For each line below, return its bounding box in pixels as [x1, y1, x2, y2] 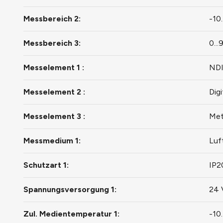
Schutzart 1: [23, 160, 69, 170]
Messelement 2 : [23, 87, 85, 97]
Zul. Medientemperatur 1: [23, 209, 119, 219]
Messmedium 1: [23, 136, 81, 145]
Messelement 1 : [23, 63, 84, 72]
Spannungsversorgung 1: [23, 185, 116, 194]
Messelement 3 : [23, 111, 85, 121]
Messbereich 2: [23, 14, 81, 23]
